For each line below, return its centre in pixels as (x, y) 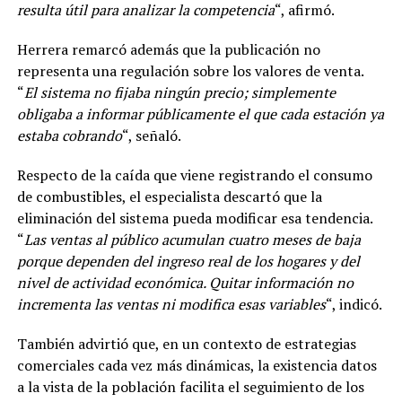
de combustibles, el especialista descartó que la (169, 197)
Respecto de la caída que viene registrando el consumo (194, 175)
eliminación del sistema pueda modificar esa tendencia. (194, 218)
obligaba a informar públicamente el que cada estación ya (200, 114)
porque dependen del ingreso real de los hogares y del (188, 262)
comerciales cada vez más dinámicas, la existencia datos (197, 366)
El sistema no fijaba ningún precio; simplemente (179, 93)
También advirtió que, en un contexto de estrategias (186, 344)
